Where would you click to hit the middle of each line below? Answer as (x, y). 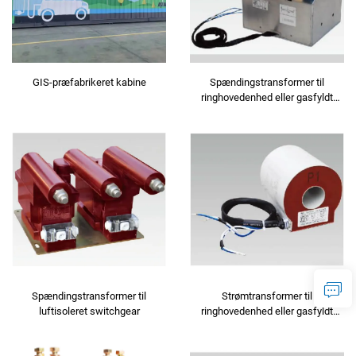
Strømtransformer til (267, 296)
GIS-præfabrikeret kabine (89, 83)
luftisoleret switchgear (89, 311)
